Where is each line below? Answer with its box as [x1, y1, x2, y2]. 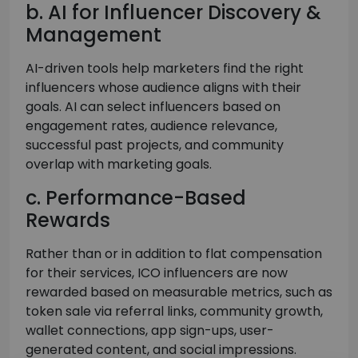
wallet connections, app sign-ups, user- [26, 321, 274, 340]
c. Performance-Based [26, 185, 246, 212]
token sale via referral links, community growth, [26, 302, 323, 321]
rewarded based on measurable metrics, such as [26, 283, 332, 302]
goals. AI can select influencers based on [26, 97, 280, 117]
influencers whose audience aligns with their [26, 78, 301, 97]
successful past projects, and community [26, 136, 284, 155]
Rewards [26, 207, 110, 234]
